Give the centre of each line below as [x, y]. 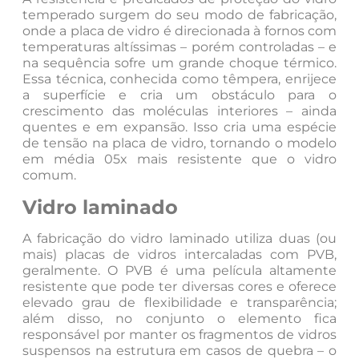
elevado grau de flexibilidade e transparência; [179, 303]
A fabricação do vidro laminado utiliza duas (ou [179, 239]
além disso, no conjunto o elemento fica [179, 319]
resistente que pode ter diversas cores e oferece [179, 287]
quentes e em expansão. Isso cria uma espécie [179, 127]
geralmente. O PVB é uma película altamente [179, 271]
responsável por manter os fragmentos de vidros [179, 335]
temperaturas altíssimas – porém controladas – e [179, 46]
